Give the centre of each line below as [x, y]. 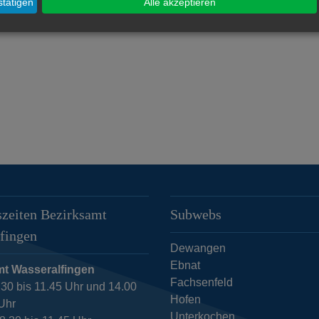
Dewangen [198, 248]
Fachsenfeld [201, 282]
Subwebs [195, 214]
